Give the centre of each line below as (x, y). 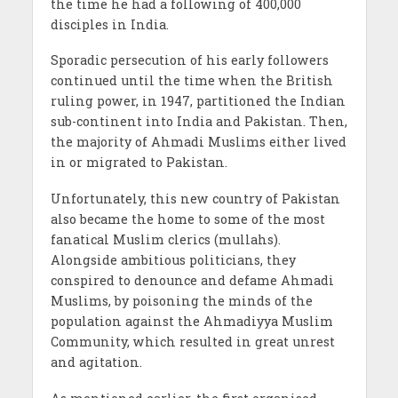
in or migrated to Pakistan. (139, 163)
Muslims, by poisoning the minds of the (181, 301)
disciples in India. (109, 24)
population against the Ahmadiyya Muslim (191, 322)
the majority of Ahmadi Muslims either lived (198, 142)
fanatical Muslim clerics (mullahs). (165, 240)
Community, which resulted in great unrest (192, 342)
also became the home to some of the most (187, 219)
